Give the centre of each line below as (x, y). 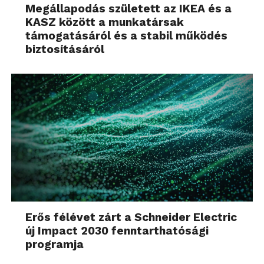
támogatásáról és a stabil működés (127, 35)
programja (55, 245)
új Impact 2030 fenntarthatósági (117, 231)
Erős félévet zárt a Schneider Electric (131, 217)
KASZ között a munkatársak (105, 22)
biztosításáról (65, 49)
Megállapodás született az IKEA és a (129, 8)
